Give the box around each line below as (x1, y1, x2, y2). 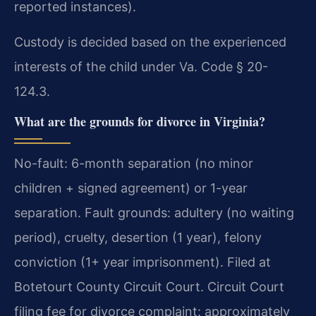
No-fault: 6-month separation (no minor (14, 155, 253, 171)
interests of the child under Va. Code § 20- (14, 59, 268, 74)
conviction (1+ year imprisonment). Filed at (14, 254, 271, 269)
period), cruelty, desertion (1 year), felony (14, 229, 262, 245)
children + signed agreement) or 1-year (14, 180, 248, 195)
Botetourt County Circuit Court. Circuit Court (14, 279, 284, 294)
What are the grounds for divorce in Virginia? (14, 111, 265, 130)
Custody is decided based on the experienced (14, 34, 286, 49)
